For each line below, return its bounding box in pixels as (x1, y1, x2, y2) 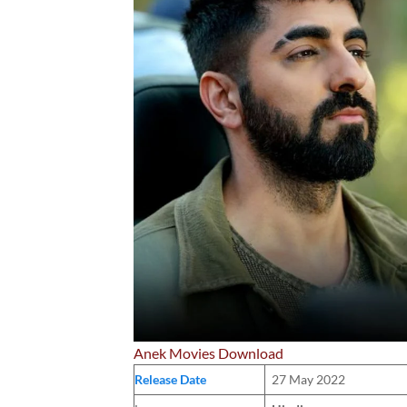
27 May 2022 (272, 371, 346, 387)
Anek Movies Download (134, 343, 284, 362)
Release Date (134, 371, 206, 387)
